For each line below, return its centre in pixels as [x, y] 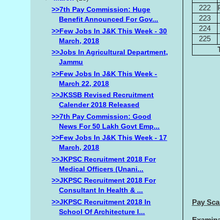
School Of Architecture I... [102, 211]
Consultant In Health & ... [101, 190]
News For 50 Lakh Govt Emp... [110, 126]
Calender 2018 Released [99, 105]
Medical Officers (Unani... [101, 169]
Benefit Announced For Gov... [109, 19]
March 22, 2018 [84, 83]
